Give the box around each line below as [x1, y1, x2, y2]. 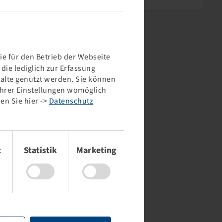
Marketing [76, 144, 117, 157]
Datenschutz [49, 96, 94, 107]
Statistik [23, 144, 57, 157]
